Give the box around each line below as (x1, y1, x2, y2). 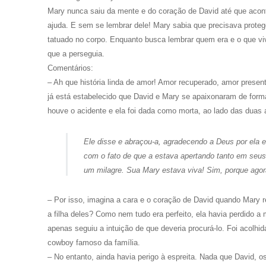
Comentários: (47, 63, 93, 72)
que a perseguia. (47, 49, 104, 58)
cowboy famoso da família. (47, 238, 140, 248)
